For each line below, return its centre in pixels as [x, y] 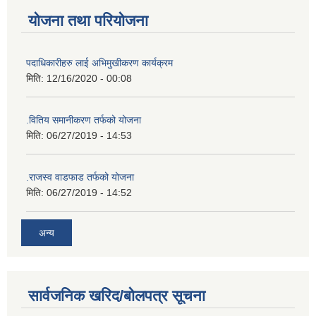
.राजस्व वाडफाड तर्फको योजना [80, 177]
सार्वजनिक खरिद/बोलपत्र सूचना [117, 296]
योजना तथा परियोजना [88, 21]
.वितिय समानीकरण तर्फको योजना [84, 120]
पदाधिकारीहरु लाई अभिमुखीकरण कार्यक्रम [99, 63]
